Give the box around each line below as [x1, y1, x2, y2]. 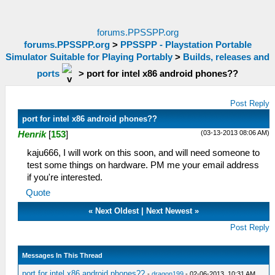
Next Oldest [95, 206, 139, 215]
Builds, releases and [183, 52, 269, 62]
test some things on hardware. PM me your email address [27, 160, 259, 170]
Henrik [18, 130, 46, 139]
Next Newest [146, 206, 193, 215]
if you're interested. [27, 172, 103, 182]
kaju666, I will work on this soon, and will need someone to [27, 148, 260, 158]
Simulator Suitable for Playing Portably [6, 52, 172, 62]
